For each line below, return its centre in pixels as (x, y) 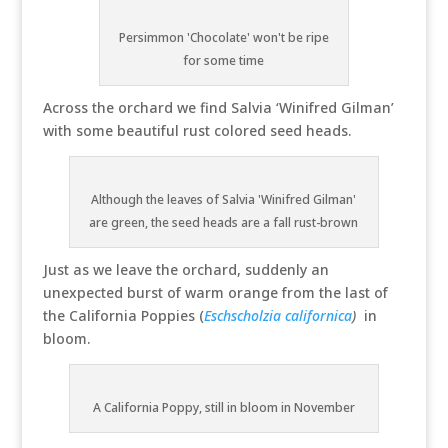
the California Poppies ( (123, 315)
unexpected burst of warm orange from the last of (215, 292)
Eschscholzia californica (277, 315)
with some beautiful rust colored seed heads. (196, 130)
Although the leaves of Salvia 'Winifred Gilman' (224, 199)
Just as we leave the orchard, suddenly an (185, 269)
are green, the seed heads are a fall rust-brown (224, 222)
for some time (224, 60)
